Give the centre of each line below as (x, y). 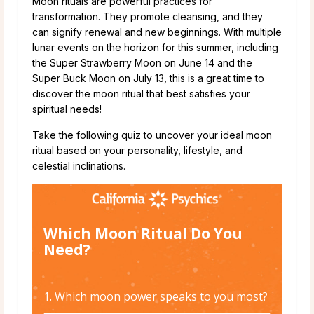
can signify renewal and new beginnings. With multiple (157, 32)
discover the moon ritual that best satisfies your (141, 93)
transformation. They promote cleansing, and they (148, 16)
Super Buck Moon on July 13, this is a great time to (148, 78)
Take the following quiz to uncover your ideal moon (152, 135)
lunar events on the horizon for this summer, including (155, 47)
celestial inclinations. (79, 165)
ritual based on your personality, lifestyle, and (137, 150)
